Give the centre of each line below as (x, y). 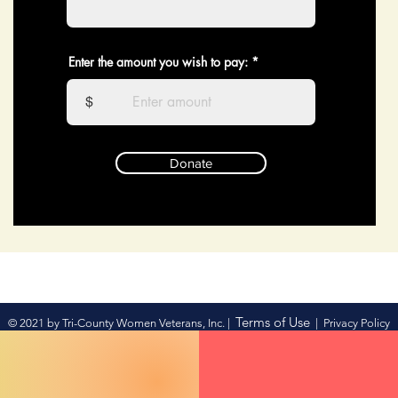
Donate (191, 163)
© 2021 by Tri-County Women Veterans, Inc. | (121, 323)
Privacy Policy (356, 323)
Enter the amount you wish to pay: (158, 62)
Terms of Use (272, 322)
